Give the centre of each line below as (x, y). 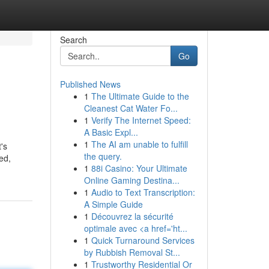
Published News (90, 84)
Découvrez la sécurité (132, 216)
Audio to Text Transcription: (143, 192)
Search (73, 40)
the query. (103, 156)
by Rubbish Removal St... (132, 252)
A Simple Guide (113, 204)
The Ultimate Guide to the (140, 96)
